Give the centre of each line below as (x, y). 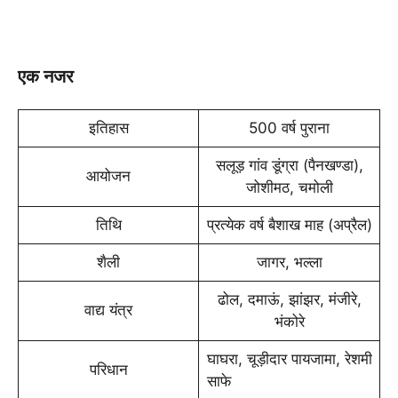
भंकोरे (289, 322)
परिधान (108, 370)
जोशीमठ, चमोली (289, 188)
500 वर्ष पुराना (289, 128)
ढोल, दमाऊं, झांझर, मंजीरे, (289, 300)
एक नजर (46, 76)
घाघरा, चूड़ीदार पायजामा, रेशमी (289, 359)
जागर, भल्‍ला (289, 263)
